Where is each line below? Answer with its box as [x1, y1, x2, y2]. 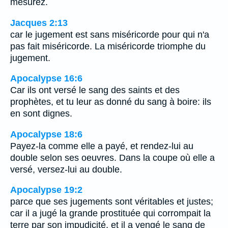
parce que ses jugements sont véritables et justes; [10, 196, 213, 207]
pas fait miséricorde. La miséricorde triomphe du [10, 41, 206, 51]
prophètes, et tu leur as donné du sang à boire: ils [10, 97, 211, 107]
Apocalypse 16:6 [10, 73, 82, 84]
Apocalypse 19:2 [10, 185, 82, 195]
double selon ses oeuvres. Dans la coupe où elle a [10, 152, 215, 163]
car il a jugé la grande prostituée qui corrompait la [10, 208, 211, 219]
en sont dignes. [10, 108, 72, 119]
